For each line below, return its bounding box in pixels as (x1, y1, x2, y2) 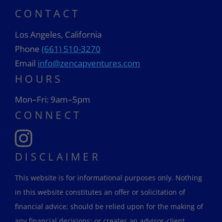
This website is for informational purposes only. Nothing (15, 173, 202, 183)
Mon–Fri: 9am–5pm (15, 93, 90, 105)
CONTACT (15, 6, 81, 21)
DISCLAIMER (15, 149, 101, 164)
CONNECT (15, 107, 82, 122)
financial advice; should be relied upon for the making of (15, 202, 203, 212)
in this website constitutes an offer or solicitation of (15, 187, 185, 197)
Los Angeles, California (15, 28, 102, 40)
